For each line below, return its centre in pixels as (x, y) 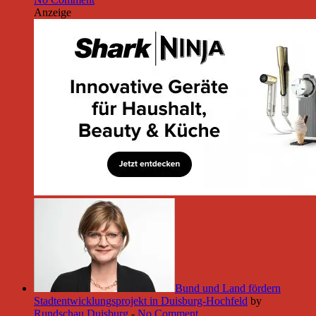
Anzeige (53, 12)
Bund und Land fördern (228, 288)
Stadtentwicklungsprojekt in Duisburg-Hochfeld (141, 300)
